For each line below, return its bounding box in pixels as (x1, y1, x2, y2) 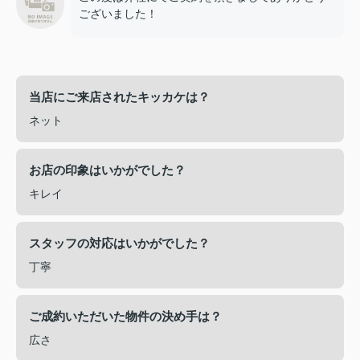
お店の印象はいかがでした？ (29, 162, 186, 177)
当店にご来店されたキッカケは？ (29, 89, 210, 104)
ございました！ (79, 6, 157, 20)
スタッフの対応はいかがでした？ (29, 235, 210, 250)
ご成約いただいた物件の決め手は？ (29, 309, 222, 323)
